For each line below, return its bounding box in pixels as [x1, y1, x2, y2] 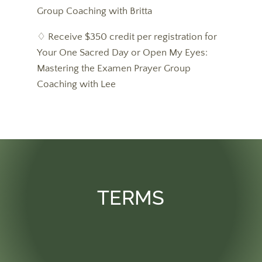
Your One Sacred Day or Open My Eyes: [36, 47, 208, 58]
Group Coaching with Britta [36, 6, 152, 16]
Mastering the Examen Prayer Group [36, 63, 191, 74]
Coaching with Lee [36, 79, 116, 89]
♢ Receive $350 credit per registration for [36, 32, 217, 42]
